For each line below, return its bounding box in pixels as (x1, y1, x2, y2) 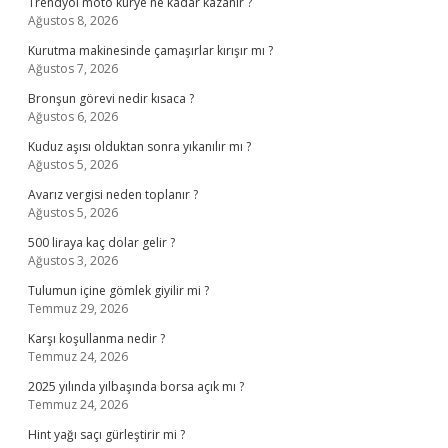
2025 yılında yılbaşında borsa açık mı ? (28, 378, 244, 395)
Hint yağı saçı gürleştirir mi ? (28, 426, 185, 443)
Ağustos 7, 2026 (28, 60, 118, 77)
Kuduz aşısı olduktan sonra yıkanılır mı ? (28, 138, 251, 155)
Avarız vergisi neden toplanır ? (28, 186, 198, 203)
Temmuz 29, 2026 (28, 300, 128, 317)
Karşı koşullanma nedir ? (28, 330, 165, 347)
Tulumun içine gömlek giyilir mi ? (28, 282, 209, 299)
